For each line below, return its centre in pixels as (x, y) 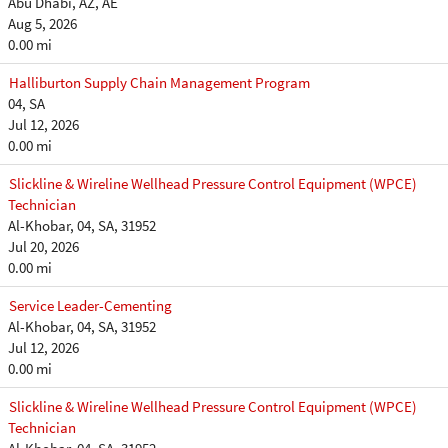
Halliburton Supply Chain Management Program (159, 82)
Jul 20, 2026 (43, 246)
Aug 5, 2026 (42, 23)
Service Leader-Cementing (90, 305)
